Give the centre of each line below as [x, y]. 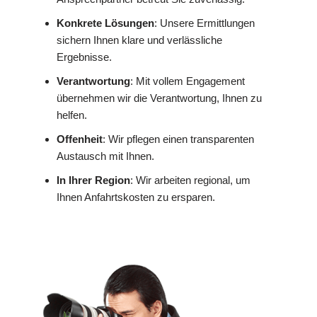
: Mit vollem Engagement [188, 81]
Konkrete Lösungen [105, 23]
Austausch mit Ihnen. [105, 156]
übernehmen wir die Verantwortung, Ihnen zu [159, 98]
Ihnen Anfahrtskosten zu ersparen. [136, 197]
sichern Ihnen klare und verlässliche [139, 40]
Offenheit [80, 139]
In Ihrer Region [93, 180]
